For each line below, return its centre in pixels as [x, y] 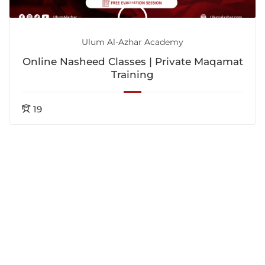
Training [132, 75]
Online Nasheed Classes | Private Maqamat [132, 62]
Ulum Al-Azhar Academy [132, 42]
